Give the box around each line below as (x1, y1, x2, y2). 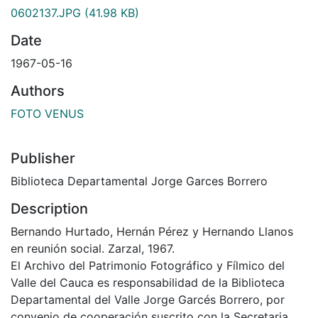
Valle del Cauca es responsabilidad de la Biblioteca (11, 275, 285, 290)
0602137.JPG (11, 5, 81, 20)
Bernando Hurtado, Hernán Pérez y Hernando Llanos (11, 224, 293, 238)
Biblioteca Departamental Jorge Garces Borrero (11, 173, 268, 188)
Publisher (11, 149, 75, 167)
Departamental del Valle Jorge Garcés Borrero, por (11, 292, 285, 307)
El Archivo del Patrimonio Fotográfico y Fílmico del (11, 258, 285, 273)
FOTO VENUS (11, 106, 84, 121)
